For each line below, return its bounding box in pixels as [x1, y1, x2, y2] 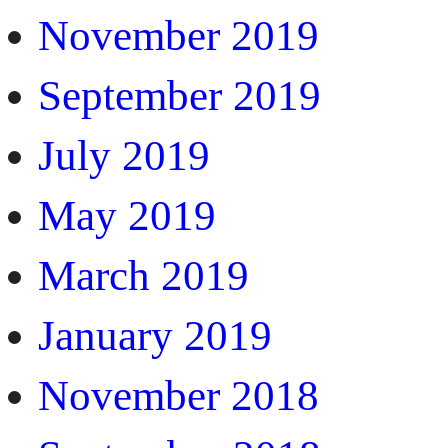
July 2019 [38, 131, 210, 179]
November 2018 [38, 371, 319, 419]
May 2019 [38, 191, 216, 239]
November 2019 [38, 11, 319, 59]
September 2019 [38, 71, 321, 119]
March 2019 [38, 251, 249, 299]
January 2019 [38, 311, 272, 359]
